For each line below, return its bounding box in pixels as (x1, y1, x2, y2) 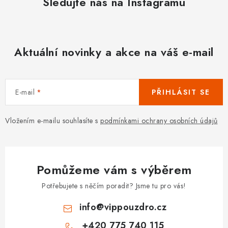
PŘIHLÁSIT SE (152, 87, 210, 97)
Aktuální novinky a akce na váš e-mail (14, 44, 214, 60)
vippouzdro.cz (104, 201, 167, 214)
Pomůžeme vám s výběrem (36, 161, 192, 179)
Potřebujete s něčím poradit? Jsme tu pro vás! (42, 181, 186, 191)
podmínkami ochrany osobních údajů (100, 116, 218, 126)
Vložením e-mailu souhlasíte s (5, 116, 100, 126)
